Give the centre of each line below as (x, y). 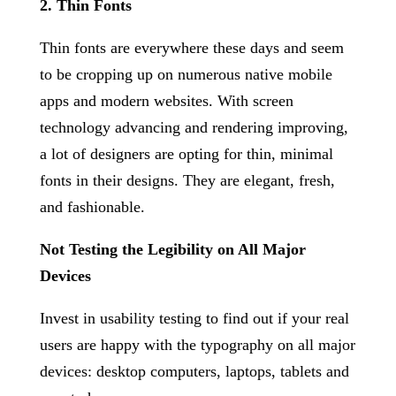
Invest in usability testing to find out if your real (194, 318)
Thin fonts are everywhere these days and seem (191, 48)
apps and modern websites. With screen (166, 101)
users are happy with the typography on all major (197, 345)
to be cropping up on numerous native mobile (186, 74)
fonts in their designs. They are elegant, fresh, (187, 180)
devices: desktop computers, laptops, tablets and (194, 371)
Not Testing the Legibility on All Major (172, 249)
